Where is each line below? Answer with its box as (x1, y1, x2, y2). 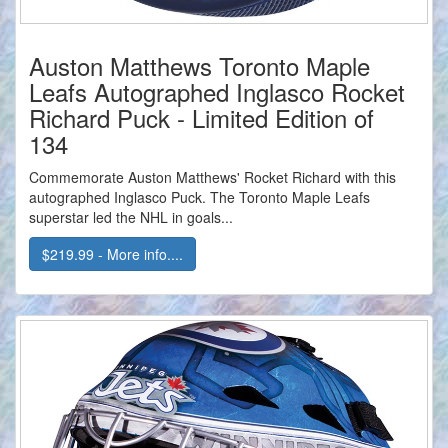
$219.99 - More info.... (42, 244, 183, 265)
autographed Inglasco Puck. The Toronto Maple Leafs (29, 187, 370, 208)
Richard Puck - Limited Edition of (29, 100, 374, 136)
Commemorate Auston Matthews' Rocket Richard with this (29, 167, 396, 188)
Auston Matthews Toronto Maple (29, 48, 370, 84)
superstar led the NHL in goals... (29, 207, 233, 228)
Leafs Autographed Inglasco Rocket (29, 74, 405, 110)
